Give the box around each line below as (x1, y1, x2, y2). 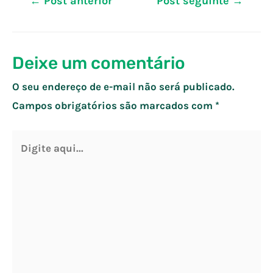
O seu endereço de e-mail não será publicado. (12, 80, 235, 93)
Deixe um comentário (12, 52, 185, 73)
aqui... (12, 152, 41, 165)
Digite (12, 133, 42, 146)
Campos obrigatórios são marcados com (12, 99, 215, 112)
